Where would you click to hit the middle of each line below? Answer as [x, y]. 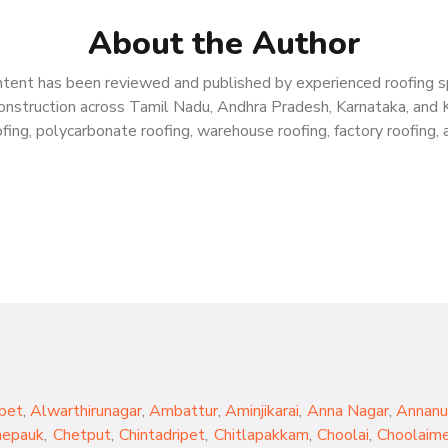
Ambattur [184, 411]
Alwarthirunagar [86, 411]
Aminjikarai [262, 411]
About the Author [224, 43]
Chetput [81, 435]
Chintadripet [162, 435]
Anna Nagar [347, 411]
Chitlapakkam [261, 435]
